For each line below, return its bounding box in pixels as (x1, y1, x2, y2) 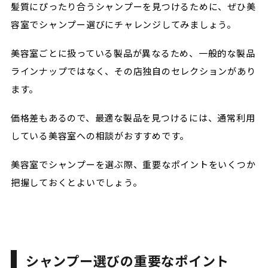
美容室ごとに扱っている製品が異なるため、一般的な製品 (10, 47, 255, 59)
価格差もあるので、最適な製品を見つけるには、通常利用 (10, 112, 255, 123)
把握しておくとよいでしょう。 (10, 176, 142, 188)
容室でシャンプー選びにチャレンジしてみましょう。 (10, 19, 236, 30)
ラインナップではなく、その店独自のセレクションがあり (10, 65, 256, 77)
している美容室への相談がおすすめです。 (10, 130, 190, 141)
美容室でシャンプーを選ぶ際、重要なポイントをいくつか (10, 159, 256, 170)
